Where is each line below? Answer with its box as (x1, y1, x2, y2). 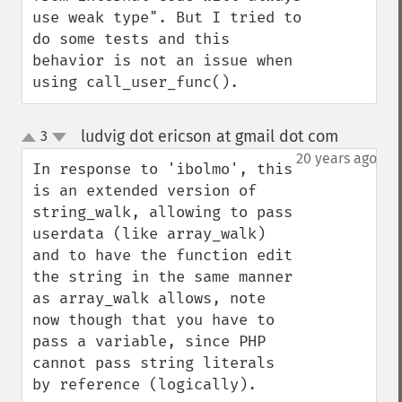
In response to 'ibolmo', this (32, 160, 293, 179)
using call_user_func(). (32, 73, 239, 92)
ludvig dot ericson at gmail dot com (80, 127, 338, 146)
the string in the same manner (32, 267, 293, 286)
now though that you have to (32, 310, 275, 329)
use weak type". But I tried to (32, 8, 301, 27)
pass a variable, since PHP (32, 332, 266, 351)
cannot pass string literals (32, 354, 275, 372)
